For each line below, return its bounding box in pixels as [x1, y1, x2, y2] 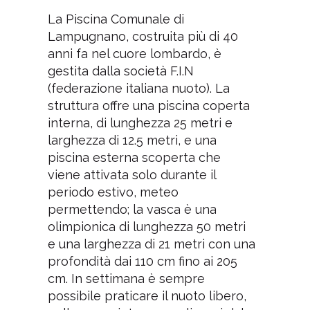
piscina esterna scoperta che [47, 149, 221, 165]
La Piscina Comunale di [47, 11, 184, 26]
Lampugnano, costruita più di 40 [47, 28, 238, 44]
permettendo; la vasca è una [47, 201, 217, 217]
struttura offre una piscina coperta [47, 98, 250, 113]
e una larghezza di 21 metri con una [47, 236, 255, 251]
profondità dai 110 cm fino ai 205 [47, 253, 237, 268]
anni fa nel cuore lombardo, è [47, 46, 221, 61]
